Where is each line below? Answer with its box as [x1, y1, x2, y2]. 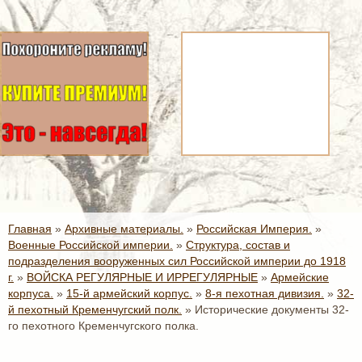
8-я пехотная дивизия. [205, 287, 324, 300]
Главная [8, 222, 52, 235]
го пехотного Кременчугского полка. [8, 319, 199, 332]
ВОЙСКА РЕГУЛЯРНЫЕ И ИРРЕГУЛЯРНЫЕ [27, 271, 258, 284]
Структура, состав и [186, 238, 290, 251]
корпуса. [8, 287, 53, 300]
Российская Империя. [196, 222, 312, 235]
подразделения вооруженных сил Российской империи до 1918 [8, 255, 346, 267]
